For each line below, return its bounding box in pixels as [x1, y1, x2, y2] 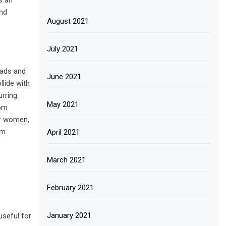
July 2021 [47, 44, 79, 53]
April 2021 [47, 128, 80, 137]
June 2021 [47, 72, 82, 81]
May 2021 [47, 100, 79, 109]
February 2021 [47, 183, 94, 192]
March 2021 [47, 155, 86, 164]
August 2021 [47, 17, 89, 26]
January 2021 [47, 211, 92, 220]
